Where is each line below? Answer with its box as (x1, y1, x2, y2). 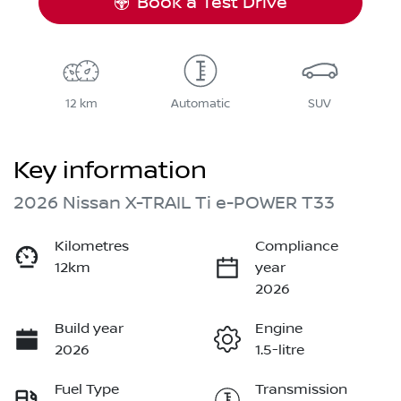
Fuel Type (55, 381, 119, 398)
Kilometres (55, 238, 129, 255)
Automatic (170, 97, 230, 112)
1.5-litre (255, 342, 304, 359)
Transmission (255, 381, 347, 398)
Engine (255, 320, 303, 337)
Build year (55, 320, 124, 337)
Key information (13, 156, 207, 186)
